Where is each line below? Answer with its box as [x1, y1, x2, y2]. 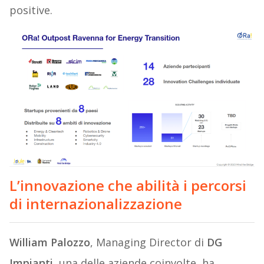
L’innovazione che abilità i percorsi [9, 176, 246, 196]
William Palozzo [9, 235, 90, 250]
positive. [9, 3, 52, 18]
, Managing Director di [90, 235, 207, 250]
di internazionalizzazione [9, 194, 182, 214]
